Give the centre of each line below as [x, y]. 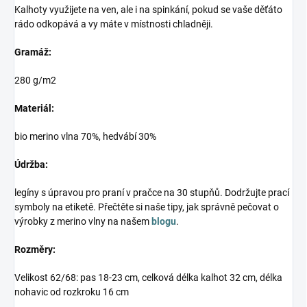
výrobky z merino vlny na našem [83, 222]
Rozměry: [35, 250]
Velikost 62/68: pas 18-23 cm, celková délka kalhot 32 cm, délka [148, 278]
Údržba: [31, 165]
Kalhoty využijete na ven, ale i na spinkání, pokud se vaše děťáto [148, 10]
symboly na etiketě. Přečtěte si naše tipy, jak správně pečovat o [147, 207]
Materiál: [34, 109]
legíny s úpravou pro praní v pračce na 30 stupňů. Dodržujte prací [152, 193]
